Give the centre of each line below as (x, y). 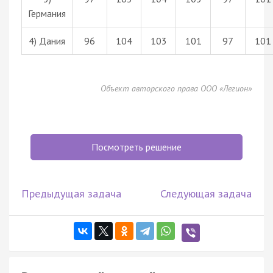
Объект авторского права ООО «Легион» (176, 88)
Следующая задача (206, 193)
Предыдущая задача (71, 193)
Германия (47, 13)
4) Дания (47, 41)
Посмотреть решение (136, 147)
